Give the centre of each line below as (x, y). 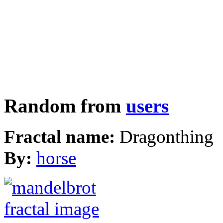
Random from (65, 106)
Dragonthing (167, 137)
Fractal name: (62, 137)
